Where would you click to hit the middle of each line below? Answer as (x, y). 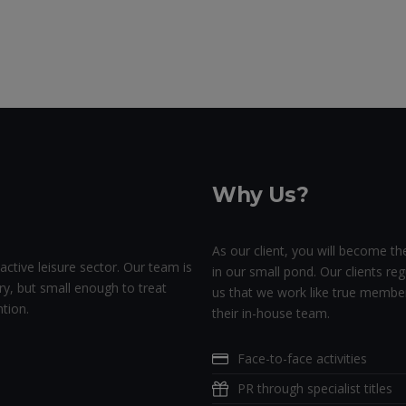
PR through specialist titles (315, 389)
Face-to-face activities (302, 359)
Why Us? (261, 195)
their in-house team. (271, 314)
